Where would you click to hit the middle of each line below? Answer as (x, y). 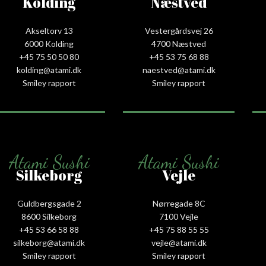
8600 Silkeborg (49, 216)
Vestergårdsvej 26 (179, 30)
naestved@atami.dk (179, 69)
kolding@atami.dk (49, 69)
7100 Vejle (179, 216)
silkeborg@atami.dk (49, 242)
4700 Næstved (179, 43)
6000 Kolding (49, 43)
